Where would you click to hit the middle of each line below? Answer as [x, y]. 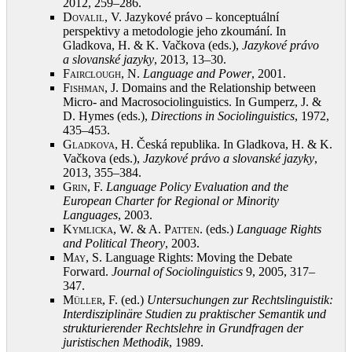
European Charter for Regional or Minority [171, 201]
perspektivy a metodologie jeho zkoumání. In [174, 31]
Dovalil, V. [94, 17]
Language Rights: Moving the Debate [199, 257]
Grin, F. [84, 187]
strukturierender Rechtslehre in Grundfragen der [183, 328]
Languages [90, 215]
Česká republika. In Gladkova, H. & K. [235, 144]
